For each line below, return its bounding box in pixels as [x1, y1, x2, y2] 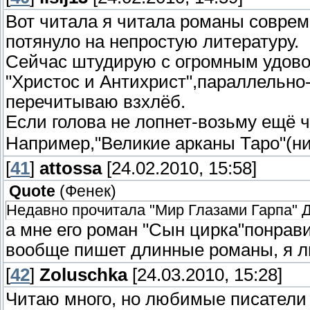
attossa [39, 158, 102, 178]
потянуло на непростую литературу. [6, 31, 299, 51]
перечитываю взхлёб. [6, 91, 185, 111]
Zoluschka [39, 264, 127, 284]
